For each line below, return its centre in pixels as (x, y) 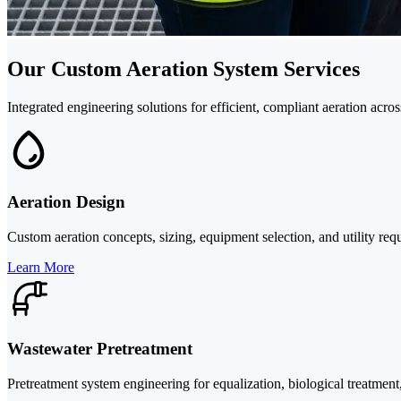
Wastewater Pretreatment (100, 348)
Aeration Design (66, 202)
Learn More (41, 268)
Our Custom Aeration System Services (183, 68)
